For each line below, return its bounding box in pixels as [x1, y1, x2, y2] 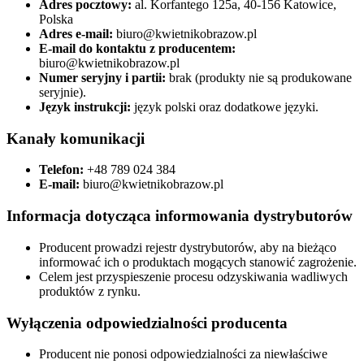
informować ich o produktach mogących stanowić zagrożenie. [39, 254, 357, 269]
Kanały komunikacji [6, 129, 145, 147]
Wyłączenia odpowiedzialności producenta [6, 314, 288, 331]
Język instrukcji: [39, 100, 131, 114]
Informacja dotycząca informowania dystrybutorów [6, 207, 353, 225]
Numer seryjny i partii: [39, 71, 166, 84]
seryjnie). [39, 85, 86, 99]
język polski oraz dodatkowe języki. [131, 100, 318, 114]
